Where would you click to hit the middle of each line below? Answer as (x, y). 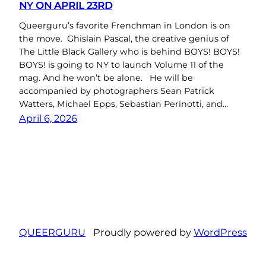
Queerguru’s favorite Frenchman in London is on (125, 26)
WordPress (220, 232)
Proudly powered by (143, 232)
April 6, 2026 (48, 118)
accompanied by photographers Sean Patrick (117, 91)
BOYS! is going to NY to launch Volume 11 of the (121, 65)
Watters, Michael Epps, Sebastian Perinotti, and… (123, 104)
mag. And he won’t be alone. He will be (106, 78)
